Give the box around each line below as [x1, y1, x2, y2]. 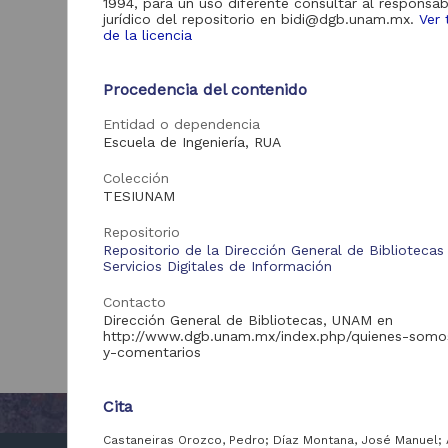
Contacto [103, 293, 167, 310]
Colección [103, 169, 170, 186]
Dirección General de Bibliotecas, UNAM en [103, 311, 394, 328]
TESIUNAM [103, 187, 176, 204]
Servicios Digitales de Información [103, 257, 333, 274]
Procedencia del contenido [103, 79, 308, 99]
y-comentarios [103, 343, 202, 360]
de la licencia [103, 26, 193, 43]
